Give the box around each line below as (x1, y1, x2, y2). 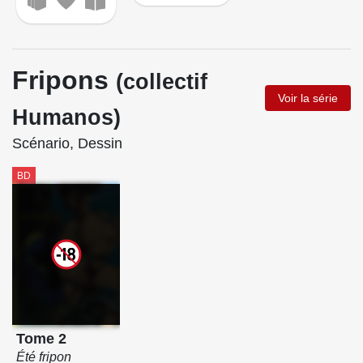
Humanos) (12, 105, 121, 130)
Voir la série (278, 91, 338, 105)
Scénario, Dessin (12, 135, 122, 152)
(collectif (116, 69, 207, 94)
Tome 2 (15, 330, 66, 347)
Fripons (12, 65, 116, 95)
